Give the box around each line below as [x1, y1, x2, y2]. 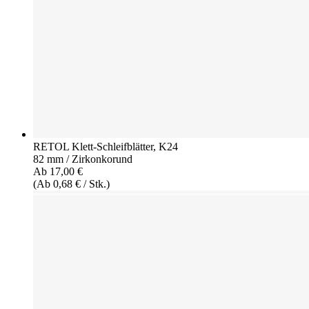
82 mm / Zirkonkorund [33, 152, 132, 165]
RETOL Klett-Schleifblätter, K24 [33, 140, 178, 152]
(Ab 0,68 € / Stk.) [33, 177, 110, 190]
